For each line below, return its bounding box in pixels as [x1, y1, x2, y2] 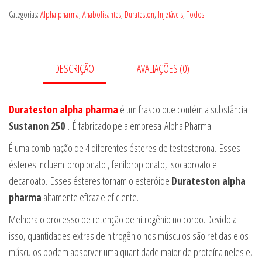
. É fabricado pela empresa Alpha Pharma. [65, 119, 213, 133]
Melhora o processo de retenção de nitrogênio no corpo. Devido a [9, 212, 237, 227]
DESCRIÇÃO [55, 61, 94, 76]
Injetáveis [158, 9, 183, 20]
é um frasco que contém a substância [118, 102, 250, 117]
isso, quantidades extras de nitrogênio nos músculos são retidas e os [9, 229, 249, 243]
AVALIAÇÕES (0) [137, 61, 189, 76]
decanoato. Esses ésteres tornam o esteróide [9, 174, 171, 188]
